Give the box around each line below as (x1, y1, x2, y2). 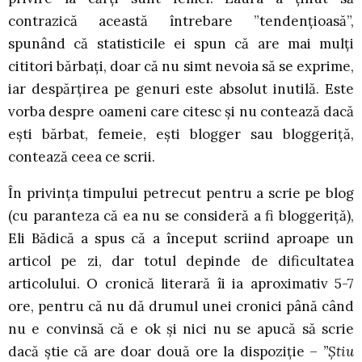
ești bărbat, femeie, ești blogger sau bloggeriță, (8, 125, 354, 144)
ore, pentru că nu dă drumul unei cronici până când (8, 297, 354, 316)
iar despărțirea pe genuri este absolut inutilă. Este (8, 80, 354, 99)
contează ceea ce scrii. (8, 148, 155, 166)
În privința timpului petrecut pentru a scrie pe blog (8, 184, 354, 203)
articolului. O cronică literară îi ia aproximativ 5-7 (8, 275, 354, 293)
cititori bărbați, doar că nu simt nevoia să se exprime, (8, 57, 354, 76)
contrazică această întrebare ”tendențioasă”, (8, 12, 354, 31)
